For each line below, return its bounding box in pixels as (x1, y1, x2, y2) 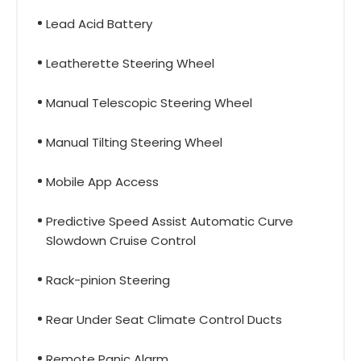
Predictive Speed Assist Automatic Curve (46, 212, 293, 230)
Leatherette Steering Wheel (46, 54, 214, 72)
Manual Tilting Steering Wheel (46, 133, 222, 151)
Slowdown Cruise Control (46, 231, 196, 249)
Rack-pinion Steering (46, 271, 170, 288)
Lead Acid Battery (46, 15, 152, 32)
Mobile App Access (46, 172, 159, 190)
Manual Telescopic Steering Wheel (46, 93, 252, 111)
